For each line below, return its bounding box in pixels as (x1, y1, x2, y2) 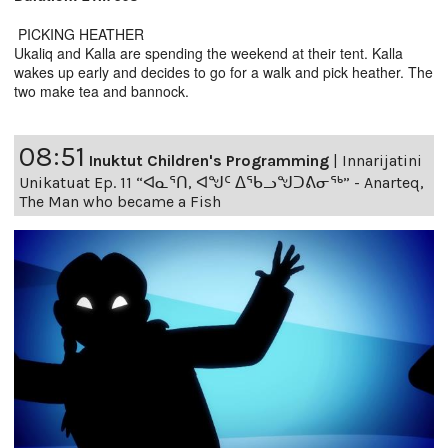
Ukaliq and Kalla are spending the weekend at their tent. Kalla (14, 42, 403, 63)
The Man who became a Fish (19, 191, 221, 211)
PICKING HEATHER (14, 23, 144, 44)
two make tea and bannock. (14, 80, 189, 101)
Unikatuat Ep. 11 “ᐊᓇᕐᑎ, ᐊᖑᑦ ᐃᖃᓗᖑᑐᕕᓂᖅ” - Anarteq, (19, 172, 424, 192)
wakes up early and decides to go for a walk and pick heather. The (14, 61, 433, 82)
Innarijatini (342, 150, 422, 170)
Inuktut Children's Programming (89, 150, 329, 170)
